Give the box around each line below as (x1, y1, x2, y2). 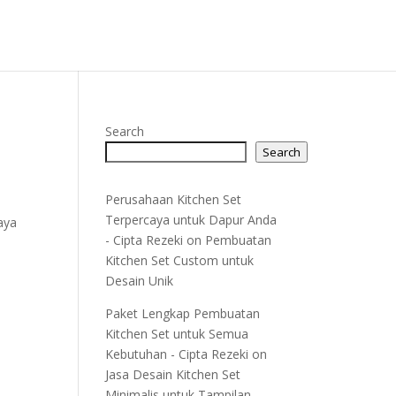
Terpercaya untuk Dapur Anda (105, 211, 278, 228)
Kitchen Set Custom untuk (105, 252, 255, 269)
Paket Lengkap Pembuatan (105, 305, 261, 322)
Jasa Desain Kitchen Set (105, 366, 241, 383)
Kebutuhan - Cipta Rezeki (105, 346, 249, 362)
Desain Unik (105, 272, 174, 289)
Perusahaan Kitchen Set (105, 191, 242, 208)
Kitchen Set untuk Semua (105, 325, 249, 342)
